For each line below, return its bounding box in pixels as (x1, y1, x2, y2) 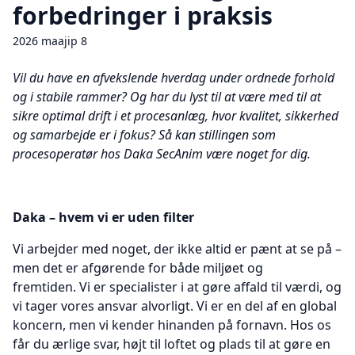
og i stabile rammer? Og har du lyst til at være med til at (13, 88, 321, 105)
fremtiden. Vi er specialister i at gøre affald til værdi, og (13, 278, 342, 296)
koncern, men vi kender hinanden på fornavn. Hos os (13, 316, 331, 334)
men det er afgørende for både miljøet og (13, 259, 263, 277)
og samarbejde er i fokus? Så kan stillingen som (13, 126, 276, 143)
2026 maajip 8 (13, 33, 87, 48)
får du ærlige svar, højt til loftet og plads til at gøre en (13, 335, 330, 353)
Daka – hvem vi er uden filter (13, 208, 194, 226)
